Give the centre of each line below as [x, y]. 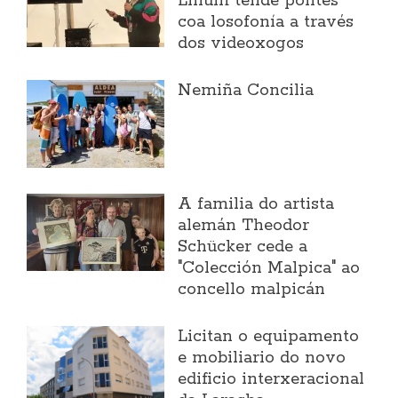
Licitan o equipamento [269, 337]
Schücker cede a [243, 247]
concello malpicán [252, 290]
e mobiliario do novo [262, 358]
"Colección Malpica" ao [269, 269]
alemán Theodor [244, 226]
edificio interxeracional [271, 380]
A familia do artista [256, 205]
